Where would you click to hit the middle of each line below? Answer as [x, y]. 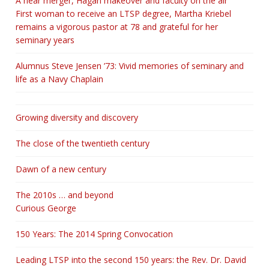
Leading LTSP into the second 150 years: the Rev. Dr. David [131, 259]
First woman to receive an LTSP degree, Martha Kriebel [123, 13]
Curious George [46, 208]
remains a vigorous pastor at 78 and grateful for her [117, 26]
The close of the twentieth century [83, 143]
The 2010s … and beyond [65, 195]
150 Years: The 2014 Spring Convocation [94, 234]
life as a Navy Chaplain [59, 79]
